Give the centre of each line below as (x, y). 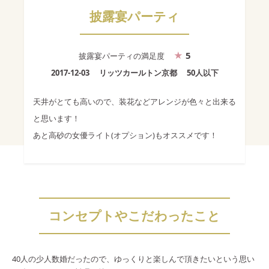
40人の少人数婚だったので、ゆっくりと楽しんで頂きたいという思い (133, 259)
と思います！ (56, 119)
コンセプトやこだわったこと (134, 216)
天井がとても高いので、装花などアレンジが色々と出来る (134, 102)
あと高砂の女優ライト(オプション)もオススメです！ (125, 135)
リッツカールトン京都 (138, 73)
